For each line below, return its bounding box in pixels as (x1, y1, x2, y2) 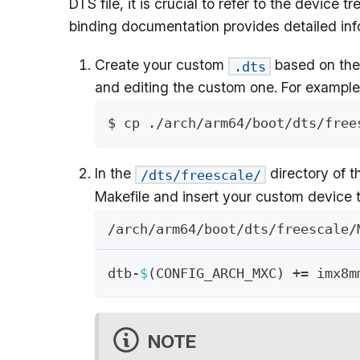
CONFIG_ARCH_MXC (156, 264, 276, 281)
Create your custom (95, 56, 228, 73)
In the (95, 165, 135, 182)
